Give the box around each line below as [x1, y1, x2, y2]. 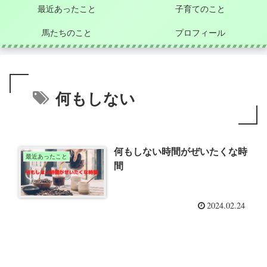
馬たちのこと [42, 27, 92, 38]
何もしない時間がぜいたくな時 [114, 146, 248, 157]
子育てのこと [175, 4, 225, 14]
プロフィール [175, 27, 225, 38]
